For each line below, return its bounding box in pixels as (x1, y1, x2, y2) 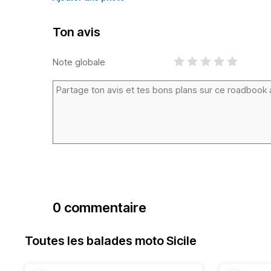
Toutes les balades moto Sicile (25, 233, 197, 248)
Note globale (53, 56, 105, 68)
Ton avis (53, 25, 100, 39)
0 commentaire (53, 200, 146, 215)
